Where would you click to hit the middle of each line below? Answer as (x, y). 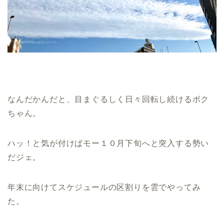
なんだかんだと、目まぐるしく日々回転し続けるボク (108, 99)
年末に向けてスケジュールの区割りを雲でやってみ (104, 187)
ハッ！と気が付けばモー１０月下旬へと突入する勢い (108, 143)
